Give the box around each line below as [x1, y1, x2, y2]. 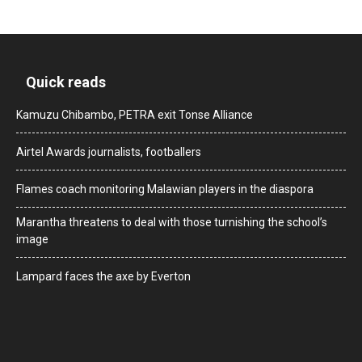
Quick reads [26, 74, 106, 91]
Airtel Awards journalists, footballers [16, 145, 201, 159]
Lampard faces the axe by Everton [16, 270, 191, 284]
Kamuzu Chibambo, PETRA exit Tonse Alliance [16, 108, 253, 122]
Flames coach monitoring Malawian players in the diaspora [16, 183, 314, 196]
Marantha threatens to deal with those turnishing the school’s [16, 216, 327, 229]
